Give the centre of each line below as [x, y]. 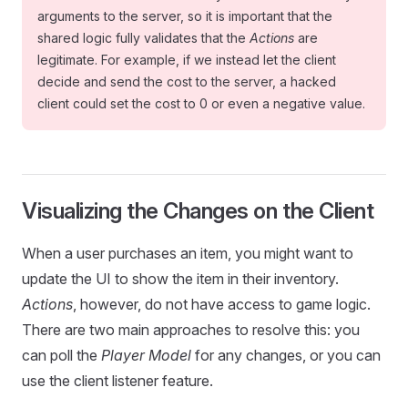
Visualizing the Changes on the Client [198, 211]
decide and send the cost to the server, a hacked [187, 82]
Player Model [146, 355]
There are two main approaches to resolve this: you [191, 330]
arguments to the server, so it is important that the [185, 16]
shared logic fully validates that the [143, 38]
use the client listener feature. [117, 381]
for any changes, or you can [286, 355]
